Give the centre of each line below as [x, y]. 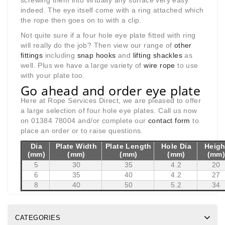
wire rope [159, 66]
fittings [32, 55]
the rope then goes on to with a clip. [81, 20]
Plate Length [129, 146]
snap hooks [96, 55]
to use [187, 66]
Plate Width [76, 146]
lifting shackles [158, 55]
